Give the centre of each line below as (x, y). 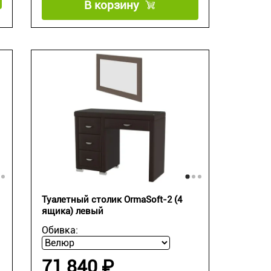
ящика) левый (72, 211)
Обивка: (60, 230)
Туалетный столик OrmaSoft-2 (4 (112, 200)
